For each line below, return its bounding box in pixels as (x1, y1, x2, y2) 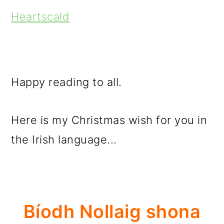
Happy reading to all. (11, 75, 122, 88)
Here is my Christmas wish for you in (11, 113, 207, 126)
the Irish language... (11, 133, 117, 146)
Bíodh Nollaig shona (23, 200, 201, 222)
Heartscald (11, 10, 70, 23)
